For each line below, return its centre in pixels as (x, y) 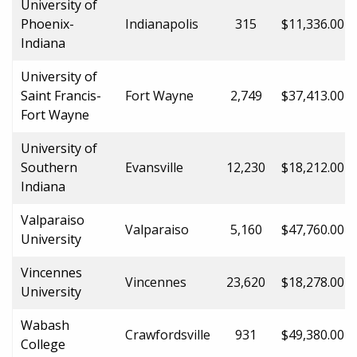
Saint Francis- (61, 95)
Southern (49, 167)
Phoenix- (47, 24)
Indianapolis (162, 24)
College (43, 344)
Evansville (154, 167)
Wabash (45, 325)
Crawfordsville (168, 334)
